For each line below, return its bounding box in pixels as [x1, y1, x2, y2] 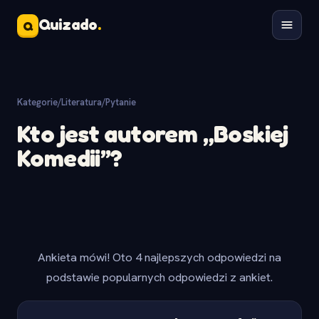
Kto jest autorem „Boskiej [17, 119, 288, 148]
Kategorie [17, 96, 58, 108]
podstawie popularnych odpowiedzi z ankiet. [46, 269, 273, 285]
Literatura [61, 96, 102, 108]
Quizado [38, 16, 98, 33]
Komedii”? [17, 143, 122, 172]
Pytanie [105, 96, 136, 108]
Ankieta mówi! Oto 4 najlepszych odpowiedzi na [38, 249, 281, 265]
